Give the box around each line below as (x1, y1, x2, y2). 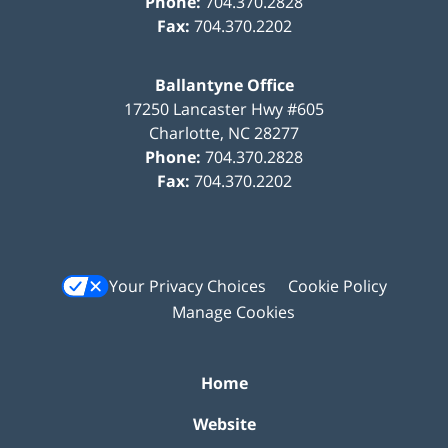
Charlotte (149, 121, 220, 144)
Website (192, 413, 256, 436)
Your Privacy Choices (109, 275, 266, 298)
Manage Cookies (171, 301, 295, 324)
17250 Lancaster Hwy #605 (124, 97, 324, 120)
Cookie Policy (288, 275, 387, 298)
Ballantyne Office (154, 73, 294, 96)
